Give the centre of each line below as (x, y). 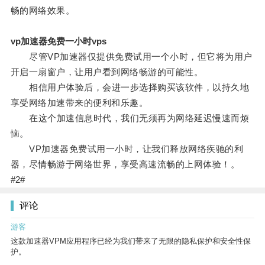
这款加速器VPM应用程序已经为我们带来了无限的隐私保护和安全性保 (131, 241)
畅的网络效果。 (43, 11)
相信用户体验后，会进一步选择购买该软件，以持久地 (130, 88)
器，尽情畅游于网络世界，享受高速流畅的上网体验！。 (125, 164)
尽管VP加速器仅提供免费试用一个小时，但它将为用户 (131, 57)
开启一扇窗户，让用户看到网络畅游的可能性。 (107, 72)
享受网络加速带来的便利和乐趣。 (79, 103)
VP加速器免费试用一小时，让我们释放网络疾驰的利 (127, 149)
